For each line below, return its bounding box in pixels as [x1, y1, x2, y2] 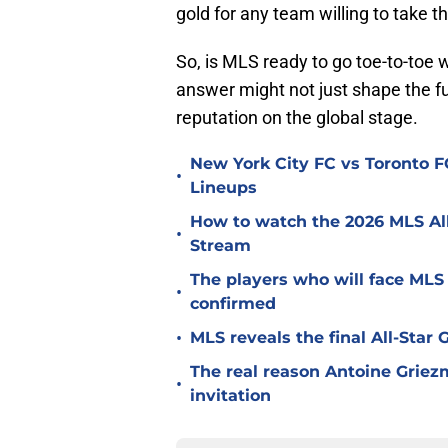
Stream [190, 236, 251, 256]
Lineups [190, 178, 257, 198]
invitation [190, 386, 271, 406]
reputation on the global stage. [176, 107, 418, 129]
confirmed [190, 294, 276, 314]
